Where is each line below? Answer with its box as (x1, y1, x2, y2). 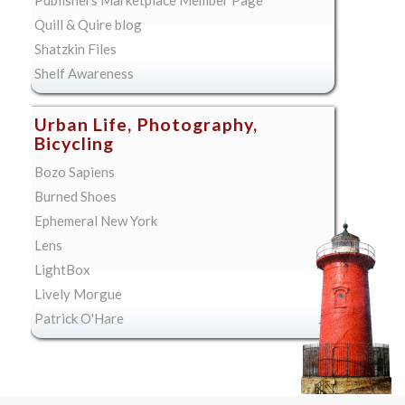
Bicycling (33, 132, 114, 154)
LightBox (33, 260, 90, 278)
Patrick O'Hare (33, 309, 124, 326)
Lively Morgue (33, 285, 122, 302)
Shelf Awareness (33, 64, 134, 81)
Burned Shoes (33, 187, 117, 204)
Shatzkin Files (33, 40, 117, 57)
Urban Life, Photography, (33, 113, 258, 135)
